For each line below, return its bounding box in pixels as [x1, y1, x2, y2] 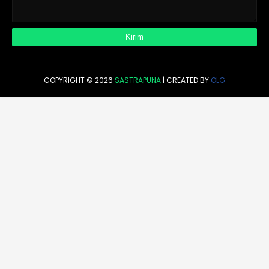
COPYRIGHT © [44, 75, 95, 86]
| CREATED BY [161, 75, 211, 86]
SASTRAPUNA [115, 75, 161, 86]
